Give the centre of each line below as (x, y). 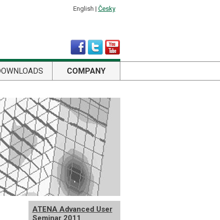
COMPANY (86, 71)
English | (85, 9)
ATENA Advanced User (72, 209)
